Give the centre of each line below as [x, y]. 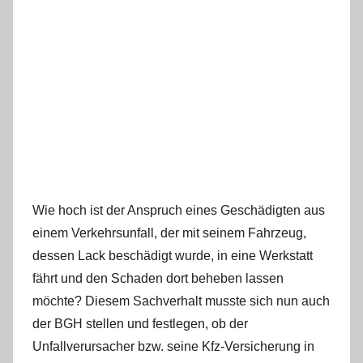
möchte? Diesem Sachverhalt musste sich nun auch [181, 301]
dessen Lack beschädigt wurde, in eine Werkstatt [173, 255]
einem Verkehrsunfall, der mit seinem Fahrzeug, [169, 233]
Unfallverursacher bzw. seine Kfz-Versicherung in [173, 346]
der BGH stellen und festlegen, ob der [140, 323]
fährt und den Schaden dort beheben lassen [158, 278]
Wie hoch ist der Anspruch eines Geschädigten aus [179, 210]
